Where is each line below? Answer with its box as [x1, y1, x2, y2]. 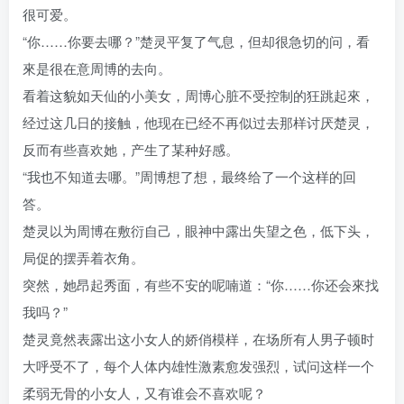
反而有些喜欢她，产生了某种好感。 [23, 140, 239, 160]
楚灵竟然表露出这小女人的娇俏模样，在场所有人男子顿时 [23, 329, 374, 349]
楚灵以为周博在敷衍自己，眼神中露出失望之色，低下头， [23, 221, 374, 241]
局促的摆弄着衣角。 [23, 248, 144, 268]
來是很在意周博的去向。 [23, 59, 171, 78]
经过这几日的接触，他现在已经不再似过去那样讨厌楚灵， [23, 113, 374, 133]
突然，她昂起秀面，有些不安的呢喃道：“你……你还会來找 [23, 275, 379, 295]
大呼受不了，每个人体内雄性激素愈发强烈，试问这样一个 [23, 356, 374, 376]
